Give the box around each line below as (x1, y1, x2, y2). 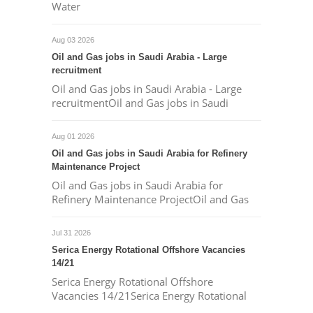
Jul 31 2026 (51, 228, 91, 237)
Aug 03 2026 (51, 36, 94, 44)
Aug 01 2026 (51, 132, 94, 140)
